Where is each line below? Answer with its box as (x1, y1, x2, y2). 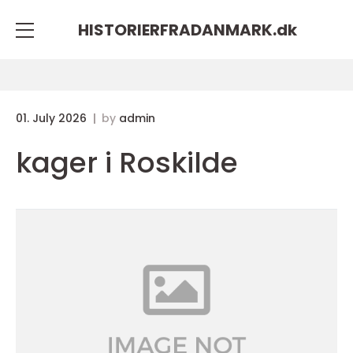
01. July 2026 (16, 110, 90, 126)
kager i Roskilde (16, 143, 238, 183)
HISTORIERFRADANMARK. (78, 18, 277, 41)
